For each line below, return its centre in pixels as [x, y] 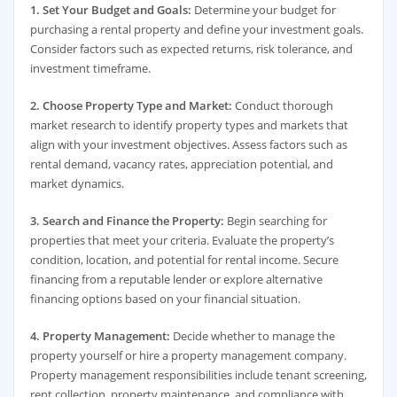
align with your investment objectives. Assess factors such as [188, 144]
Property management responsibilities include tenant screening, [198, 375]
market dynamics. [77, 183]
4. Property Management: [100, 336]
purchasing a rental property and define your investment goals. [196, 29]
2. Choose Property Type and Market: [131, 105]
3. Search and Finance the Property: [127, 221]
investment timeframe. [90, 68]
